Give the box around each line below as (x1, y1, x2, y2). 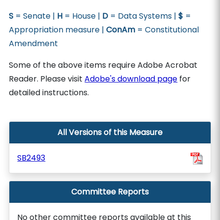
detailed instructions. (9, 87, 89, 98)
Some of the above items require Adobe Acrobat (9, 59, 198, 71)
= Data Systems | (108, 10, 179, 22)
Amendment (9, 38, 58, 49)
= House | (62, 10, 103, 22)
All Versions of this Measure (57, 127, 163, 138)
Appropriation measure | (9, 24, 107, 35)
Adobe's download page (84, 73, 178, 84)
